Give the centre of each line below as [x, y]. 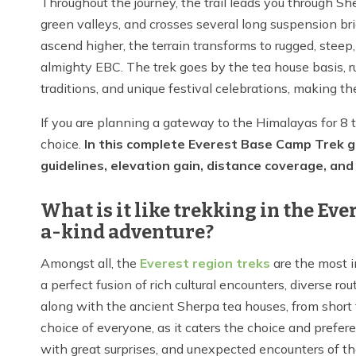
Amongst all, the [90, 263]
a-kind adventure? [127, 232]
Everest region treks [205, 263]
